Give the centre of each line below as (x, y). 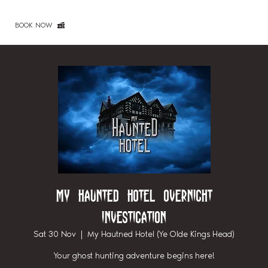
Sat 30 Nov (55, 234)
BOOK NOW (33, 25)
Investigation (134, 217)
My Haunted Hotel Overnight (134, 196)
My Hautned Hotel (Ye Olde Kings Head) (161, 234)
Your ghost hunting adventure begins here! (134, 255)
